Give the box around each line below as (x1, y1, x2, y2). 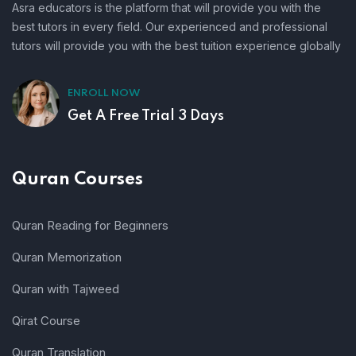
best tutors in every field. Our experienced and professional (12, 19, 327, 33)
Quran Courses (12, 170, 143, 188)
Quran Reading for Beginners (12, 217, 168, 233)
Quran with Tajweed (12, 281, 119, 296)
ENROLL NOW (68, 87, 141, 99)
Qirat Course (12, 312, 80, 328)
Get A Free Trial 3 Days (68, 108, 224, 123)
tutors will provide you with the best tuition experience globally (12, 38, 341, 52)
